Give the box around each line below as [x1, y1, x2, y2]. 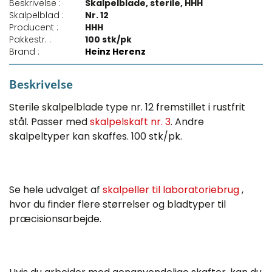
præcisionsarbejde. [9, 212, 101, 226]
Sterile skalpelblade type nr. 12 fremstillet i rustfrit [9, 100, 245, 115]
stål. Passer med [9, 115, 90, 129]
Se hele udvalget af [9, 183, 103, 197]
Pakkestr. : [9, 33, 51, 46]
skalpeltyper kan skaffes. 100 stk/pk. [9, 129, 182, 144]
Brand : [9, 46, 39, 58]
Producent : [9, 21, 58, 34]
